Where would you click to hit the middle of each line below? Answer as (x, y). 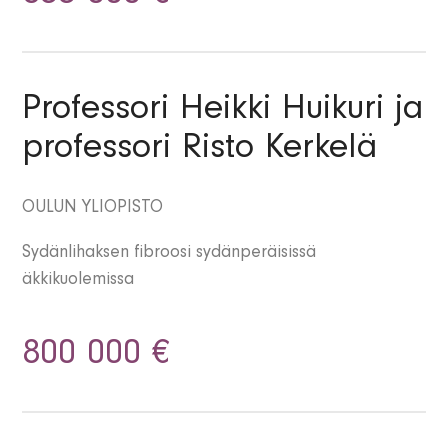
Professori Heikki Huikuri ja (223, 112)
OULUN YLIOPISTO (93, 209)
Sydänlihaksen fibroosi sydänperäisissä (169, 254)
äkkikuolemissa (78, 281)
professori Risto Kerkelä (200, 151)
